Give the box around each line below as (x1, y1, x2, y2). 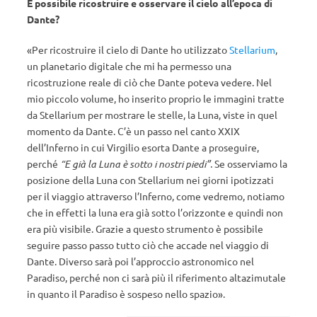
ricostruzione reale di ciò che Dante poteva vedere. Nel (27, 76, 272, 88)
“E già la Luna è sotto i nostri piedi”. (60, 157, 214, 171)
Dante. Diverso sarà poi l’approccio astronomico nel (27, 255, 254, 267)
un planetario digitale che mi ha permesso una (27, 59, 231, 72)
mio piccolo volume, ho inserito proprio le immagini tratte (27, 92, 284, 105)
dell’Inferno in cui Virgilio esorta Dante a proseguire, (27, 141, 259, 154)
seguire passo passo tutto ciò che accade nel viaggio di (27, 238, 269, 251)
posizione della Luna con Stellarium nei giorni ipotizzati (27, 173, 274, 186)
